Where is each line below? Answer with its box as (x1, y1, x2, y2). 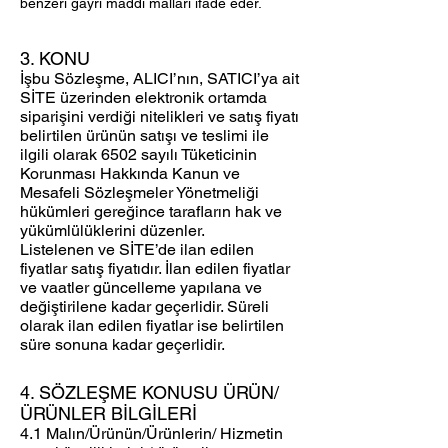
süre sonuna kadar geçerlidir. (20, 335, 225, 355)
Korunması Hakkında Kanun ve (20, 164, 240, 184)
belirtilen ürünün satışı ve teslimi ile (20, 126, 269, 146)
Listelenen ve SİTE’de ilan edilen (20, 240, 254, 260)
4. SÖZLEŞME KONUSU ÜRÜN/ (20, 382, 279, 404)
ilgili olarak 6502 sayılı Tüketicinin (20, 145, 257, 165)
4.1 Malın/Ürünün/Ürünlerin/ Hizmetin (20, 424, 283, 444)
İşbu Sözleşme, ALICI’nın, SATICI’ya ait (20, 69, 299, 89)
